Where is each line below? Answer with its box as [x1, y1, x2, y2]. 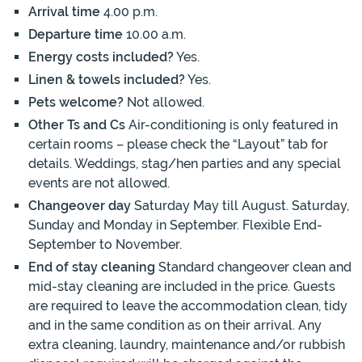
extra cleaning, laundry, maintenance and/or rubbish [28, 337, 345, 353]
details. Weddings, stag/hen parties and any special [28, 156, 341, 172]
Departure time [28, 27, 123, 43]
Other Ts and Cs [28, 117, 125, 133]
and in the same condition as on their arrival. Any [28, 318, 322, 334]
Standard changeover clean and [155, 259, 351, 276]
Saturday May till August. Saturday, [131, 198, 349, 214]
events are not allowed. [28, 175, 170, 192]
